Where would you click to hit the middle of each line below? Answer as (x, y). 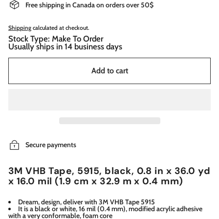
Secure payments (51, 145)
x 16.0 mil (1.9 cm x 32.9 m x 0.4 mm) (96, 181)
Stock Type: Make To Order (56, 38)
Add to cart (109, 70)
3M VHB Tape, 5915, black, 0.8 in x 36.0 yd (109, 171)
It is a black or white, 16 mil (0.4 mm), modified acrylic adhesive (110, 208)
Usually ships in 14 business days (65, 46)
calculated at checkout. (60, 28)
